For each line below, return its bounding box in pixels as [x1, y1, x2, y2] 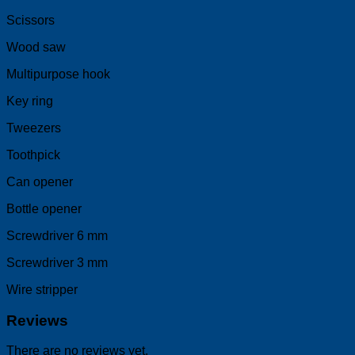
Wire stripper [6, 282, 78, 296]
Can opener [6, 174, 73, 189]
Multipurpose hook [6, 67, 113, 81]
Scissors [6, 13, 55, 27]
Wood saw [6, 40, 66, 54]
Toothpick [6, 147, 63, 162]
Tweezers [6, 120, 64, 135]
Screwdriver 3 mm [6, 255, 111, 269]
